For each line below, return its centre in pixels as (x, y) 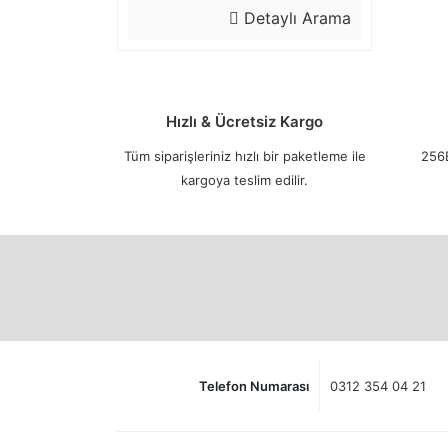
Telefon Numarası (253, 385)
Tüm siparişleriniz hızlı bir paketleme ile (244, 156)
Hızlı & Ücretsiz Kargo (244, 121)
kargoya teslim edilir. (244, 180)
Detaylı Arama (295, 18)
